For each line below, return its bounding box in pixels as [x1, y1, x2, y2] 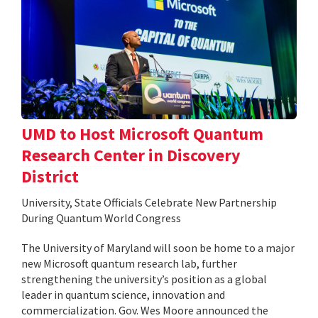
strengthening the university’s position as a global [21, 272, 267, 287]
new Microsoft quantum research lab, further [21, 256, 237, 271]
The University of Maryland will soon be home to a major [21, 241, 295, 256]
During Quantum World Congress [21, 211, 181, 226]
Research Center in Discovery [21, 144, 241, 167]
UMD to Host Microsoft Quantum [21, 123, 263, 146]
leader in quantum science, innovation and [21, 287, 225, 302]
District [21, 165, 79, 188]
